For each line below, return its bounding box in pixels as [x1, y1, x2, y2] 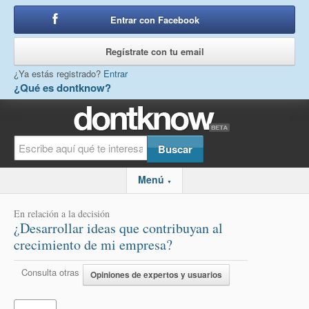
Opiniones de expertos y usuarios [90, 269, 222, 281]
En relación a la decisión [14, 207, 110, 220]
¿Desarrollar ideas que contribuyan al [14, 219, 223, 237]
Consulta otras [21, 266, 79, 279]
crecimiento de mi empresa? [14, 235, 172, 254]
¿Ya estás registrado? [14, 67, 103, 80]
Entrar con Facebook [110, 13, 199, 26]
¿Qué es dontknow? [14, 80, 111, 95]
